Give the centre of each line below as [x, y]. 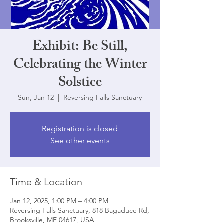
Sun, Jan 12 [36, 97]
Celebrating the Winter [80, 66]
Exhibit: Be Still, [80, 48]
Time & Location [46, 182]
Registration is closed [80, 129]
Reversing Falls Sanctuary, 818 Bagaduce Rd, [80, 210]
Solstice [80, 84]
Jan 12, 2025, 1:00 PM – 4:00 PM [59, 201]
